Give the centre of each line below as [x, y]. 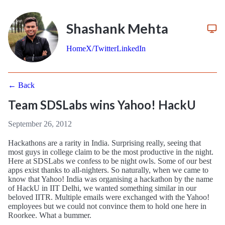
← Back [21, 85]
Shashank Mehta [117, 28]
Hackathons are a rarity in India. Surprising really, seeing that [104, 143]
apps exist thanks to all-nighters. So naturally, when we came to [108, 170]
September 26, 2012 [40, 124]
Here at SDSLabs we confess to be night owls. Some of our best [110, 161]
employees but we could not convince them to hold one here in [107, 206]
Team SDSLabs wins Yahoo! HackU [102, 105]
